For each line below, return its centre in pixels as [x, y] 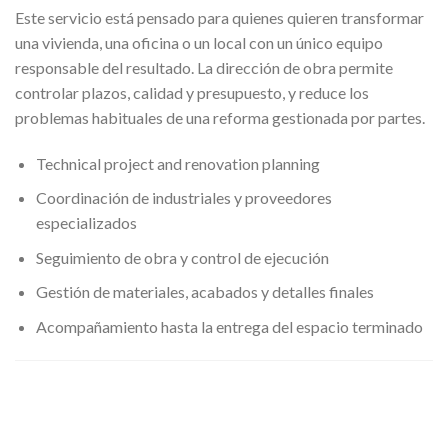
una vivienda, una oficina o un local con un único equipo [199, 42]
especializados [86, 223]
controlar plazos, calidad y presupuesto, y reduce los [192, 92]
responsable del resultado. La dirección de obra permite [204, 67]
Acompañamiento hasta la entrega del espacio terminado [229, 326]
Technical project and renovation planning [177, 163]
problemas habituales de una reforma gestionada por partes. [220, 117]
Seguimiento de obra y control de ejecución [182, 257]
